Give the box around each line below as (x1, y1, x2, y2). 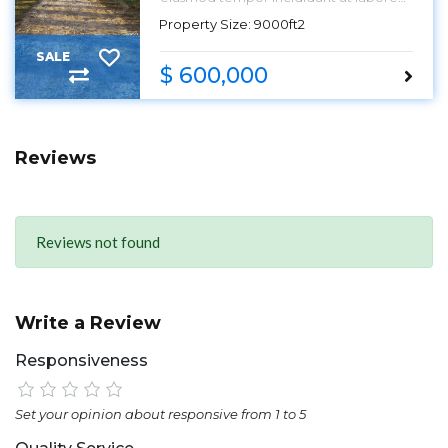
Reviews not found (36, 233, 160, 251)
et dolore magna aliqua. (160, 5, 316, 21)
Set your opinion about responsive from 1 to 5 (15, 406, 306, 422)
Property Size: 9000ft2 (159, 16, 306, 32)
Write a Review (15, 312, 161, 334)
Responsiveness (15, 351, 148, 370)
